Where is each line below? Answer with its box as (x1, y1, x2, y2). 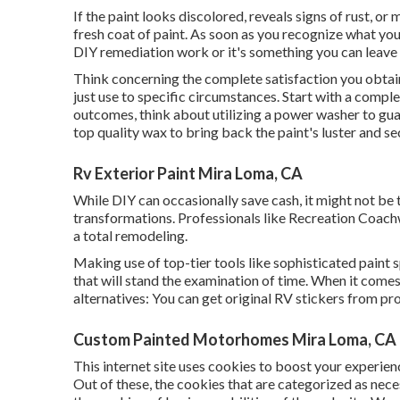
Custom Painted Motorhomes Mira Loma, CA (73, 329, 396, 349)
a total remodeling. (73, 227, 187, 244)
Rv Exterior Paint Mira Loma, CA (73, 163, 303, 183)
